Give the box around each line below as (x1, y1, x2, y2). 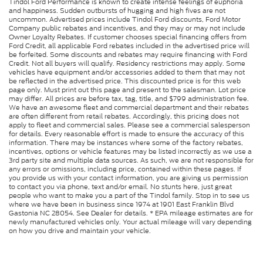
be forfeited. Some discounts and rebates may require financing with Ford (9, 49, 247, 59)
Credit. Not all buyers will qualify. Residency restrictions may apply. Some (9, 58, 245, 68)
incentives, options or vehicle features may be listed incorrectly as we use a (9, 146, 252, 156)
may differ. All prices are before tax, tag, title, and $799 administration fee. (9, 93, 249, 103)
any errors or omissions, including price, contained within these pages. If (9, 164, 241, 174)
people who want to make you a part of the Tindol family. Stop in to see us (9, 190, 249, 200)
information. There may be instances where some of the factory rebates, (9, 137, 243, 147)
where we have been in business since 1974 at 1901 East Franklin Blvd (9, 199, 234, 209)
